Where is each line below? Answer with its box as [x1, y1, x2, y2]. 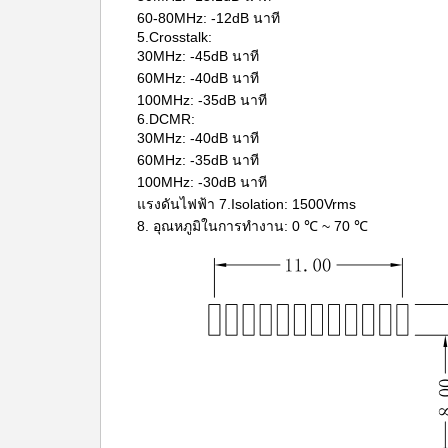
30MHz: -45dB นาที [137, 48, 259, 64]
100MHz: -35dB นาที [137, 92, 267, 108]
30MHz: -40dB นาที [137, 130, 259, 146]
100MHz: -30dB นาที [137, 174, 267, 190]
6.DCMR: [137, 111, 195, 127]
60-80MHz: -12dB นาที [137, 10, 280, 26]
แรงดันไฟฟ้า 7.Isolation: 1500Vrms [137, 196, 356, 212]
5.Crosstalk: [137, 29, 212, 45]
